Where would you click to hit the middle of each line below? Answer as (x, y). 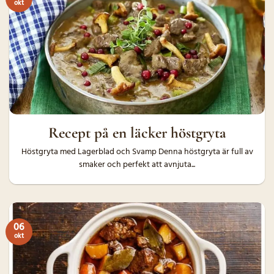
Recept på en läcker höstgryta (137, 133)
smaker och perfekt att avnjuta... (137, 165)
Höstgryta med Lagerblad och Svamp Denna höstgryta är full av (137, 152)
